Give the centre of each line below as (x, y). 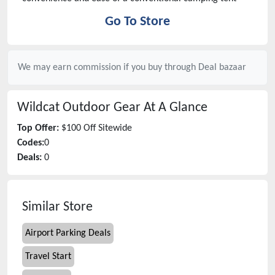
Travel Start (48, 257)
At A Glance (174, 108)
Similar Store (57, 207)
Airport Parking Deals (68, 233)
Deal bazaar (222, 68)
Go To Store (137, 22)
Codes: (31, 143)
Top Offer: (38, 128)
